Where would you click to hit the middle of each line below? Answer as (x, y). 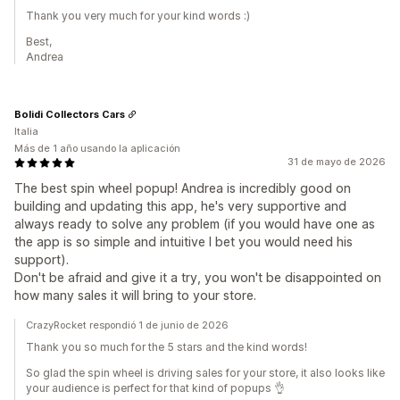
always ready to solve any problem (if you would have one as (195, 224)
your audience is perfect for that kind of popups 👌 (155, 388)
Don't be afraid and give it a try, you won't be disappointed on (198, 278)
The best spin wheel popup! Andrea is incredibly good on (183, 188)
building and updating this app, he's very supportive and (180, 206)
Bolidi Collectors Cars (70, 114)
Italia (26, 132)
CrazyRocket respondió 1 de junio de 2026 (127, 325)
